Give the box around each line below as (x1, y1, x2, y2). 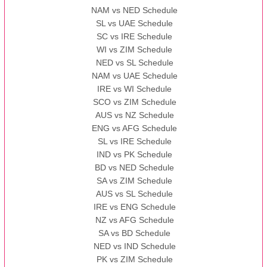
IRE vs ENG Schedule (93, 202, 176, 212)
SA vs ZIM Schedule (97, 176, 173, 186)
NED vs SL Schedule (95, 58, 173, 68)
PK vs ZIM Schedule (96, 254, 173, 265)
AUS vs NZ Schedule (95, 110, 174, 120)
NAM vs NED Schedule (91, 5, 178, 15)
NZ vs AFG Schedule (95, 215, 174, 225)
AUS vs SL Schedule (96, 189, 173, 199)
